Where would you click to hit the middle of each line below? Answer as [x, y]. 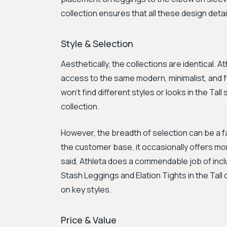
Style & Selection [97, 44]
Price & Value [89, 220]
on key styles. [86, 190]
